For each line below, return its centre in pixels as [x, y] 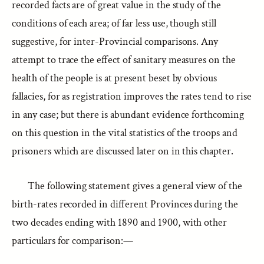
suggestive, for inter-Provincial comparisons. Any [115, 42]
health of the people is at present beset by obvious [115, 78]
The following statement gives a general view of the [135, 186]
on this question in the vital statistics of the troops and [125, 133]
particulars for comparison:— [72, 241]
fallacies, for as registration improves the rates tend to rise [132, 96]
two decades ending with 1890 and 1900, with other [120, 222]
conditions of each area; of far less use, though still [114, 23]
